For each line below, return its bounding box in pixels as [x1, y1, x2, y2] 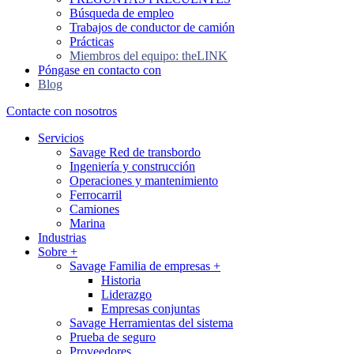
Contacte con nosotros [6, 104, 117, 118]
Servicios [38, 131, 84, 145]
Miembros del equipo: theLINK [70, 49, 228, 62]
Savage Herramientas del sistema [70, 316, 233, 330]
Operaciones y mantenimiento [70, 174, 218, 187]
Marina [70, 217, 105, 230]
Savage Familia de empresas [70, 259, 213, 273]
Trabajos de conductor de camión [70, 21, 235, 34]
